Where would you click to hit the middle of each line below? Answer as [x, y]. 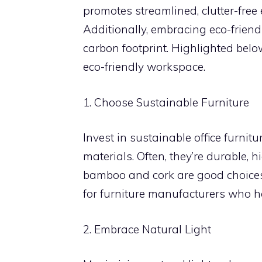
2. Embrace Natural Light [147, 229]
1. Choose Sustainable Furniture [166, 102]
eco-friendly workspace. [144, 67]
